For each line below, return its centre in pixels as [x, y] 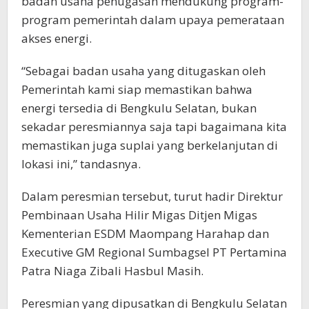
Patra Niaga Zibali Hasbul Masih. [112, 271]
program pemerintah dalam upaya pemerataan [153, 20]
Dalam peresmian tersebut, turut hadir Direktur [152, 196]
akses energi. [57, 38]
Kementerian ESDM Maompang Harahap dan [145, 233]
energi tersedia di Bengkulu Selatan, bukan [139, 108]
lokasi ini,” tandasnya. [81, 164]
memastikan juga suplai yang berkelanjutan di [150, 145]
